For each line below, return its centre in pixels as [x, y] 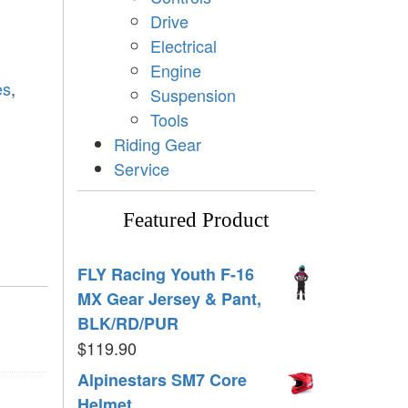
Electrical [183, 45]
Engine [175, 70]
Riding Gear [157, 143]
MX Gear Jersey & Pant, [169, 298]
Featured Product [196, 219]
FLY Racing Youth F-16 [165, 274]
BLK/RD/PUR [127, 323]
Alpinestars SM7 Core [162, 379]
